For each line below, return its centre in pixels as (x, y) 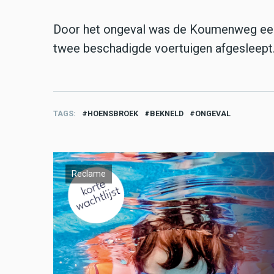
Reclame (89, 174)
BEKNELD (167, 114)
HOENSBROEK (113, 114)
